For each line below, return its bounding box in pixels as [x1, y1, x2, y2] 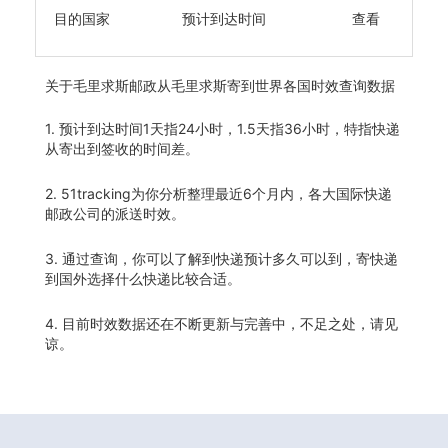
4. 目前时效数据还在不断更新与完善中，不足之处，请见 [45, 314, 398, 332]
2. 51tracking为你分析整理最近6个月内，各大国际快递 [45, 184, 392, 202]
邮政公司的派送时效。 [45, 204, 185, 222]
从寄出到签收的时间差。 [45, 139, 199, 157]
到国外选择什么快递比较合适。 [45, 269, 241, 287]
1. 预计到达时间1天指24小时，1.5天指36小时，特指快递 [45, 119, 400, 137]
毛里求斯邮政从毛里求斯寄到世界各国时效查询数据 [73, 76, 395, 94]
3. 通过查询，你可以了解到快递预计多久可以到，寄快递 [45, 249, 398, 267]
